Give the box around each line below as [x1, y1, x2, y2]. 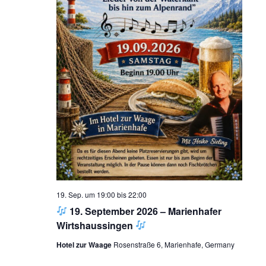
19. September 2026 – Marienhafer [66, 204, 221, 218]
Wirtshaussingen [56, 218, 135, 232]
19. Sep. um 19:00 [56, 189, 115, 199]
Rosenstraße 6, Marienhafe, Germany [113, 239, 235, 249]
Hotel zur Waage [56, 239, 113, 250]
